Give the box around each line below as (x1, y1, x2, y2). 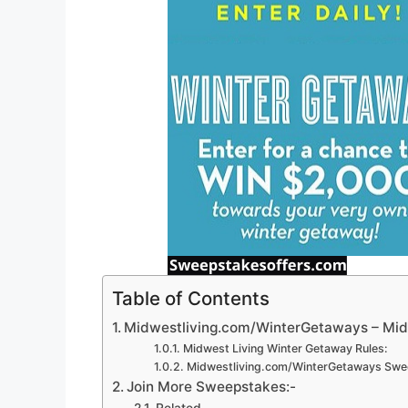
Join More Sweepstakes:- (127, 378, 297, 396)
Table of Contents (112, 287, 270, 311)
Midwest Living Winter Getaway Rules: (182, 342, 388, 356)
